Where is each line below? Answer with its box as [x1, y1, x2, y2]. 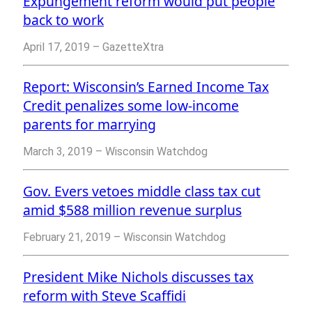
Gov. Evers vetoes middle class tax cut [23, 182, 260, 201]
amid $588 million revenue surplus [23, 201, 242, 220]
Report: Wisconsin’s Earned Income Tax [23, 77, 269, 97]
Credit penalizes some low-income [23, 96, 239, 116]
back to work [23, 10, 104, 30]
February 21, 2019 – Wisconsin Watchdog [23, 231, 226, 244]
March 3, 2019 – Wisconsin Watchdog [23, 145, 208, 159]
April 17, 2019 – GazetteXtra [23, 40, 164, 54]
